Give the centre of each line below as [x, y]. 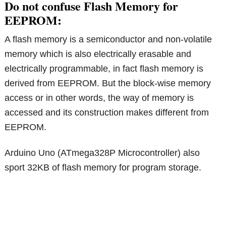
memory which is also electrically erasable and [98, 54]
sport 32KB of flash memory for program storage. [103, 168]
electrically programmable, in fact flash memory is [104, 69]
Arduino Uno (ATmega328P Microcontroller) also [102, 153]
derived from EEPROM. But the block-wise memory [108, 83]
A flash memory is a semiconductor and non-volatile [108, 40]
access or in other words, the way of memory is [99, 98]
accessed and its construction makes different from [107, 113]
